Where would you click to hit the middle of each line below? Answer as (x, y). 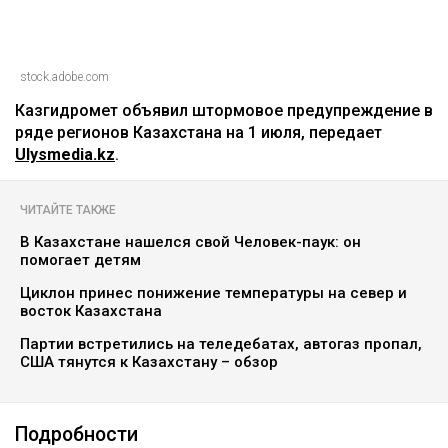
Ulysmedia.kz (65, 154)
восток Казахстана (91, 310)
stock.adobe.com (64, 76)
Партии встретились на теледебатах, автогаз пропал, (221, 343)
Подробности (79, 434)
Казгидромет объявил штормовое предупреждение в (224, 110)
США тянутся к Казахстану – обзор (149, 361)
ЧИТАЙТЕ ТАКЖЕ (68, 209)
